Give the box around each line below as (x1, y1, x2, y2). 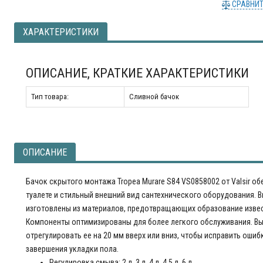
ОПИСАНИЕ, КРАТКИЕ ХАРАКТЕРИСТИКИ (26, 66, 249, 80)
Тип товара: (31, 92, 69, 101)
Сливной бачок (129, 92, 180, 101)
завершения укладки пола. (26, 244, 119, 254)
